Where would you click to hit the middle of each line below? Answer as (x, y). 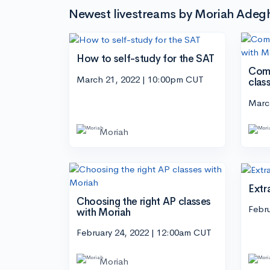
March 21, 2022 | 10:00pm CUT (140, 79)
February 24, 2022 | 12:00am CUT (144, 232)
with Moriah (104, 212)
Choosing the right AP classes (144, 201)
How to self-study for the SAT (146, 59)
